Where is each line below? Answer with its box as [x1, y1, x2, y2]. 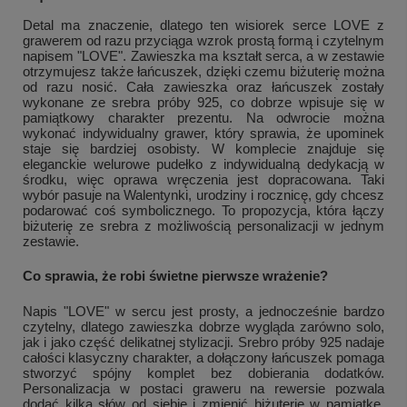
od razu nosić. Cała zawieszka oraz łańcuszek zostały [23, 79, 384, 95]
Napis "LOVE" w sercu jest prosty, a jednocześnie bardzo [23, 303, 384, 320]
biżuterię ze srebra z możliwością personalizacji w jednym [23, 218, 384, 234]
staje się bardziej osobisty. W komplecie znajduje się [23, 141, 384, 157]
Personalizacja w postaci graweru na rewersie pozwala [23, 381, 384, 397]
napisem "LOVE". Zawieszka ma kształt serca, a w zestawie [23, 48, 384, 65]
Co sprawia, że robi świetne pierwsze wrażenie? [23, 268, 328, 284]
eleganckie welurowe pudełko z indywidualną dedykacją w [23, 156, 384, 173]
